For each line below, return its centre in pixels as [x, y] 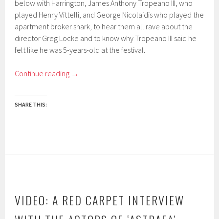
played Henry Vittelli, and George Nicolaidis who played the [109, 14]
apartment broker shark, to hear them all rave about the [104, 26]
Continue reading [43, 73]
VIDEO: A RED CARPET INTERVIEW [100, 200]
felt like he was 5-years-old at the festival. [80, 50]
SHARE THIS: [31, 104]
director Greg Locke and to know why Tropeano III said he [106, 38]
